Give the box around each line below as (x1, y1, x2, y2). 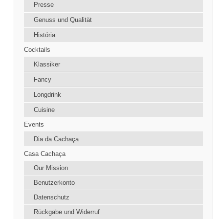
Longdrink (34, 91, 62, 99)
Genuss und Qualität (34, 16, 92, 24)
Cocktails (24, 46, 51, 54)
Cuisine (34, 106, 55, 114)
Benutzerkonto (34, 179, 75, 187)
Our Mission (34, 164, 68, 172)
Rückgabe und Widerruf (34, 208, 100, 216)
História (34, 31, 56, 39)
